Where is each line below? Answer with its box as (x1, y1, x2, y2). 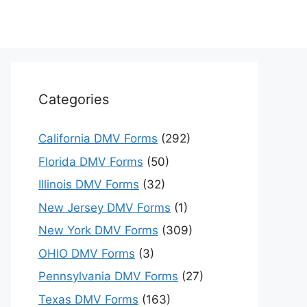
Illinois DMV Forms (38, 177, 139, 191)
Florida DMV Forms (38, 154, 143, 169)
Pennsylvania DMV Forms (38, 269, 178, 283)
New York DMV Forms (38, 223, 158, 237)
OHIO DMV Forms (38, 246, 135, 260)
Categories (38, 91, 109, 108)
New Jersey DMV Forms (38, 200, 171, 214)
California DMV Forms (38, 132, 158, 145)
